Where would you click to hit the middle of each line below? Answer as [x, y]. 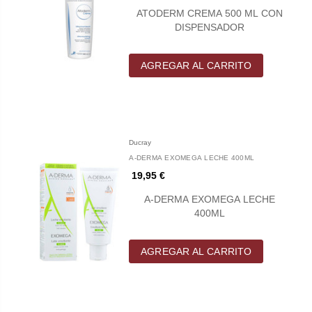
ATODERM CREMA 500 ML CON [210, 13]
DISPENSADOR [210, 27]
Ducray [140, 142]
